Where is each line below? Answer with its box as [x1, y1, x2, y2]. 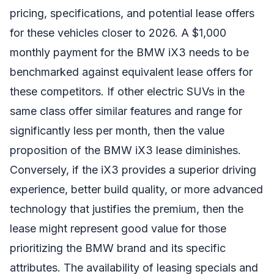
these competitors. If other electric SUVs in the [10, 84, 245, 98]
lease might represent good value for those [10, 221, 226, 235]
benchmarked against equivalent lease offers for [10, 65, 253, 78]
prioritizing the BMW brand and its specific [10, 241, 226, 254]
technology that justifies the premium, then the [10, 202, 243, 215]
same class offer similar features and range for [10, 104, 242, 117]
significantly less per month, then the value [10, 124, 224, 137]
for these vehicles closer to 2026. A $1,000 [10, 26, 226, 39]
